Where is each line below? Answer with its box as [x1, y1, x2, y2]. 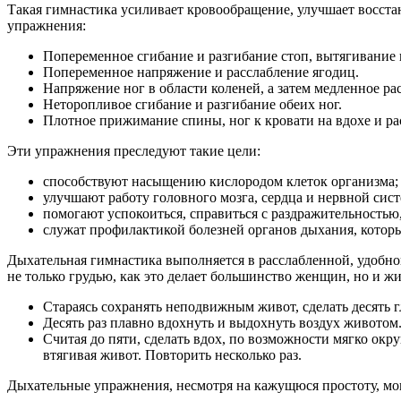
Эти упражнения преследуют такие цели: [7, 143, 260, 159]
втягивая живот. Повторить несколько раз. [43, 347, 302, 363]
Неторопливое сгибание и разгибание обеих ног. [43, 97, 342, 113]
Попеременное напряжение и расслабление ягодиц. [43, 64, 359, 81]
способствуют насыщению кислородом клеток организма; [43, 174, 398, 190]
